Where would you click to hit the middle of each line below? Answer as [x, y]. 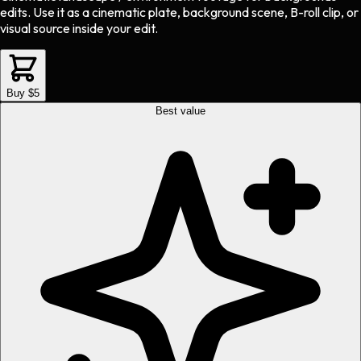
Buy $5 [23, 93]
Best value [180, 111]
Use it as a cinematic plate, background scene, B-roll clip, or [196, 12]
